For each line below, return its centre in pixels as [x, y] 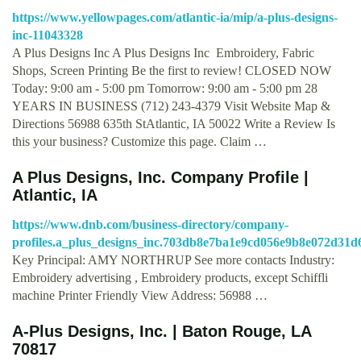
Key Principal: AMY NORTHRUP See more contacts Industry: [173, 259]
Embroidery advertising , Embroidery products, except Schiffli [170, 277]
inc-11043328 [48, 35]
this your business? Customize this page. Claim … [139, 141]
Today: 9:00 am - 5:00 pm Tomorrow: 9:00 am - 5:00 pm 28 [165, 88]
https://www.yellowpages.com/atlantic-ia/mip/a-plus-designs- [175, 17]
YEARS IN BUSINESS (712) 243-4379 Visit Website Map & [171, 106]
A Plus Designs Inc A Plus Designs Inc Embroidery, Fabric [163, 52]
